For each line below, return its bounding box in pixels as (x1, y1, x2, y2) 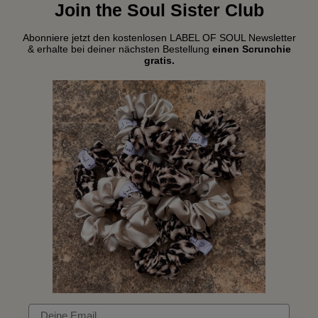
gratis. (143, 54, 175, 66)
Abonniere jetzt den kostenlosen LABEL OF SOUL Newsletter (22, 31, 296, 43)
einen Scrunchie (212, 43, 291, 55)
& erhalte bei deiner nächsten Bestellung (27, 43, 212, 55)
